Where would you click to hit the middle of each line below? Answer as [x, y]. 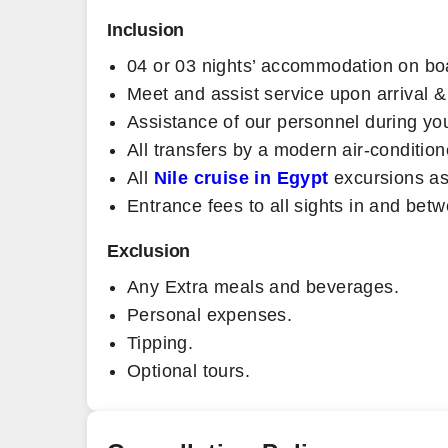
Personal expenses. [210, 315]
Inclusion [146, 30]
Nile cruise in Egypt [244, 178]
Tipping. [160, 343]
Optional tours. [188, 371]
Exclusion [149, 251]
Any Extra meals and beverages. [263, 287]
